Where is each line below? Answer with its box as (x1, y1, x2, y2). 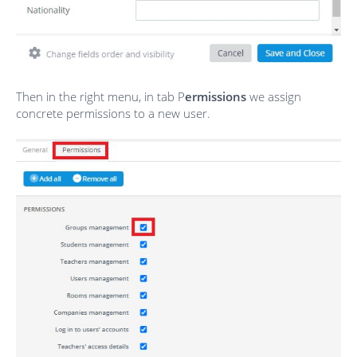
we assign (246, 88, 301, 104)
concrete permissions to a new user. (16, 104, 210, 121)
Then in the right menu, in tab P (16, 88, 185, 104)
